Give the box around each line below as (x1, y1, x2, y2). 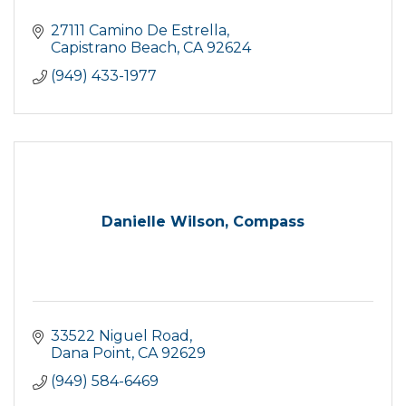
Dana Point (51, 344, 131, 362)
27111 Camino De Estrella (51, 22, 227, 40)
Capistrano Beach (51, 39, 177, 57)
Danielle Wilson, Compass (101, 213, 304, 231)
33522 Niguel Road (51, 327, 189, 345)
